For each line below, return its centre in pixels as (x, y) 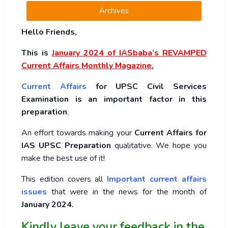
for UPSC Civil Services (147, 87)
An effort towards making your (78, 133)
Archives (114, 11)
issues (34, 192)
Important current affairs (157, 179)
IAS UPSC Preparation (66, 146)
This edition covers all (64, 179)
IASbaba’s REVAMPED (163, 53)
